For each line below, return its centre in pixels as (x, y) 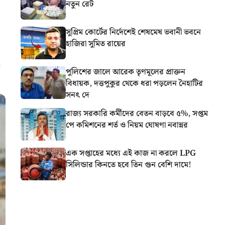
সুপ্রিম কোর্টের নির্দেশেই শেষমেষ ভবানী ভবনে (133, 32)
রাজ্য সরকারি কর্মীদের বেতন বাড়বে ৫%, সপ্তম (137, 114)
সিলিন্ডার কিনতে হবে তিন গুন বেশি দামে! (129, 165)
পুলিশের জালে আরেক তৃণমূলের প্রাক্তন (126, 72)
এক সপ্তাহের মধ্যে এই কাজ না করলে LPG (131, 153)
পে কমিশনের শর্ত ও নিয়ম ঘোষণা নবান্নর (127, 125)
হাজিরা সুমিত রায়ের (96, 44)
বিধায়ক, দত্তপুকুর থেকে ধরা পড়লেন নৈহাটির (134, 83)
